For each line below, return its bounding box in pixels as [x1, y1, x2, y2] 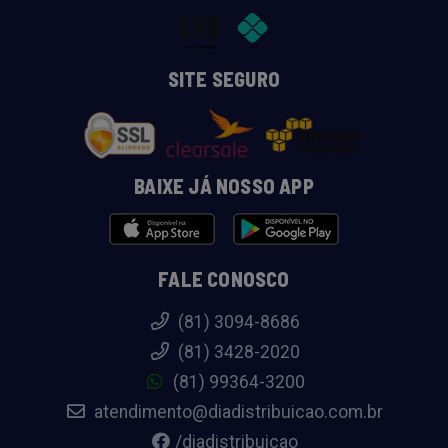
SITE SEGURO [167, 67, 281, 91]
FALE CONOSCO [158, 267, 290, 291]
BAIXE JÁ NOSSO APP [134, 174, 314, 198]
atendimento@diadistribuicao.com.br [90, 402, 383, 422]
